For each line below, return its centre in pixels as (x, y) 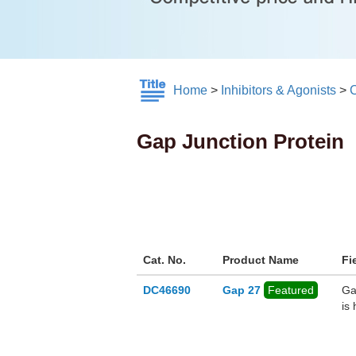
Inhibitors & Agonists (279, 91)
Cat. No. (164, 260)
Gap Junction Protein (240, 142)
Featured (291, 290)
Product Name (261, 260)
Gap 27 (242, 290)
